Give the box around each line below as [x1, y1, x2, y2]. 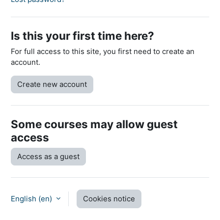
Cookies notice [83, 193, 135, 203]
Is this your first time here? [11, 28, 154, 42]
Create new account [17, 79, 87, 89]
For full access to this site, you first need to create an [11, 46, 194, 56]
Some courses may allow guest [11, 117, 178, 131]
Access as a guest [17, 151, 80, 161]
